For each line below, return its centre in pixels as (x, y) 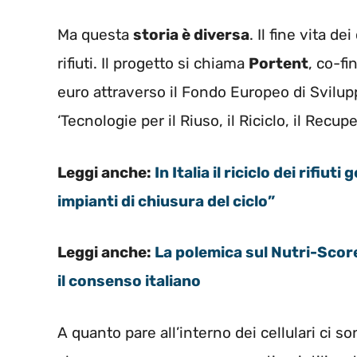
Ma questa (95, 35)
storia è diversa (191, 35)
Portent (279, 64)
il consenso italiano (129, 281)
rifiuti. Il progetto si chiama (153, 64)
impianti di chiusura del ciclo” (166, 201)
